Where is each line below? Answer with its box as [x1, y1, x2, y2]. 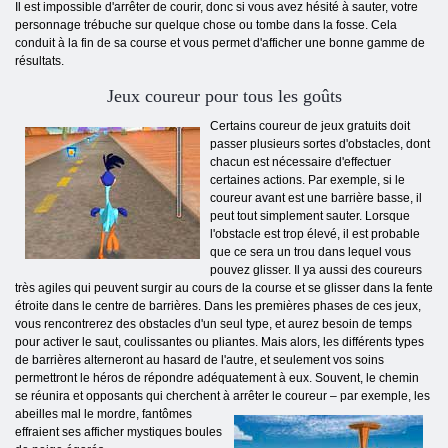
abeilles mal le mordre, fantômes [15, 407, 192, 422]
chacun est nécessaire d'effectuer [210, 155, 391, 170]
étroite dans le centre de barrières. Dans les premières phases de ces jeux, [15, 299, 421, 314]
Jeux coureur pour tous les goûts [106, 86, 342, 107]
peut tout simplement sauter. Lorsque [210, 209, 410, 224]
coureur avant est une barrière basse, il [210, 191, 422, 206]
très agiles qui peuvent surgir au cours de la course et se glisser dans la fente [15, 281, 433, 296]
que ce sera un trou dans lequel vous [210, 245, 411, 260]
